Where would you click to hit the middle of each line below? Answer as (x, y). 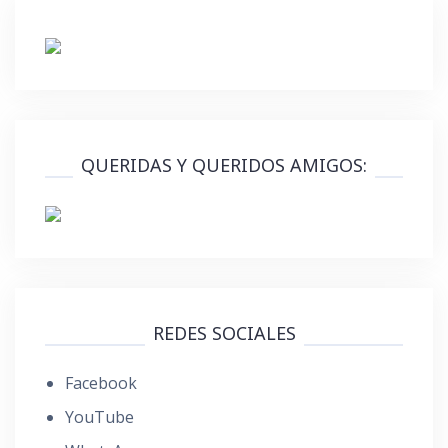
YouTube (99, 416)
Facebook (101, 382)
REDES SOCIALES (224, 332)
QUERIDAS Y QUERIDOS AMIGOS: (224, 164)
